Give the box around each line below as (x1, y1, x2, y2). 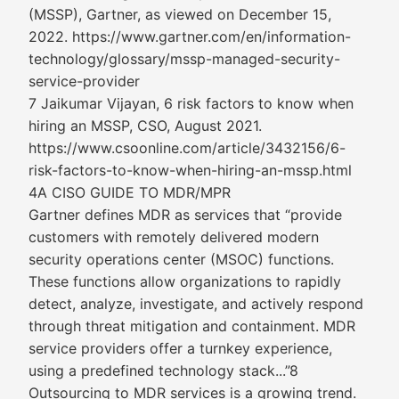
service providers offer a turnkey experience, (28, 339, 332, 357)
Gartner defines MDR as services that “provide (28, 206, 342, 224)
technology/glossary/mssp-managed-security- (28, 50, 340, 68)
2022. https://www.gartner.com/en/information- (28, 28, 351, 45)
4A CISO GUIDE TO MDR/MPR (28, 183, 231, 201)
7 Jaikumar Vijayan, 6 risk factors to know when (28, 94, 354, 112)
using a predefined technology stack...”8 (28, 362, 298, 379)
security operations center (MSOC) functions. (28, 250, 334, 268)
